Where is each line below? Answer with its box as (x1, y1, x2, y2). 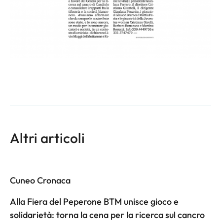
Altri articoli (10, 129, 85, 147)
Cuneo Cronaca (10, 174, 71, 186)
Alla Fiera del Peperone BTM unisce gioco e (10, 195, 179, 207)
